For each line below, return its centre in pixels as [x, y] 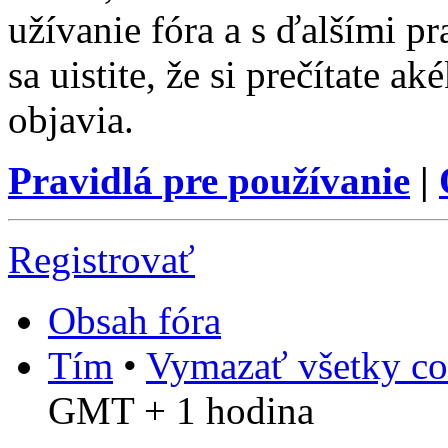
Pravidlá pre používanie [209, 181]
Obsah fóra [134, 321]
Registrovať [101, 260]
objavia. [71, 120]
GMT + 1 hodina [181, 411]
